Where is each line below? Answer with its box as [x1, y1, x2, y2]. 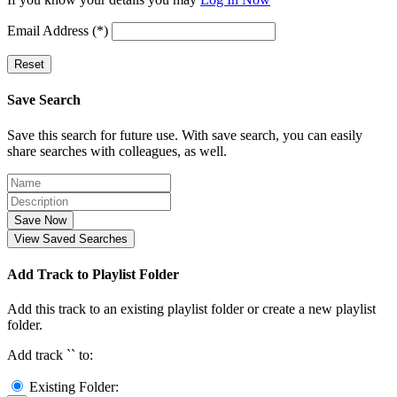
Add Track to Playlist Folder [7, 266, 179, 282]
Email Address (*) [7, 23, 108, 39]
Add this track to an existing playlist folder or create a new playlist [7, 301, 376, 317]
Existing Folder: [29, 379, 119, 395]
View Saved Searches [14, 231, 128, 245]
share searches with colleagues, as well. [7, 143, 227, 159]
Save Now [14, 213, 66, 227]
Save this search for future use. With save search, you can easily [7, 127, 362, 143]
